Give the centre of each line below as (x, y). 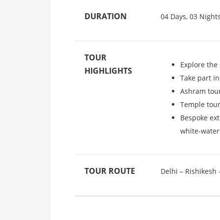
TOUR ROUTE (110, 171)
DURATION (106, 16)
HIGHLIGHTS (108, 71)
